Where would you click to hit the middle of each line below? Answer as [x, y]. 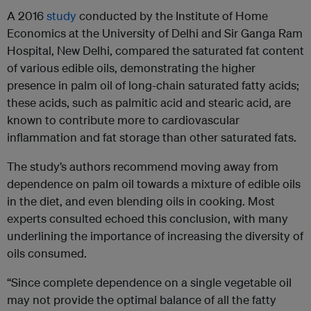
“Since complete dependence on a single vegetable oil [149, 283]
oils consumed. [47, 253]
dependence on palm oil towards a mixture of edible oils [154, 184]
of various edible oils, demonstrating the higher [131, 68]
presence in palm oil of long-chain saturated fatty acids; [153, 85]
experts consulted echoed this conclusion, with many [148, 219]
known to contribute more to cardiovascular [123, 120]
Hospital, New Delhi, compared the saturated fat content [155, 51]
